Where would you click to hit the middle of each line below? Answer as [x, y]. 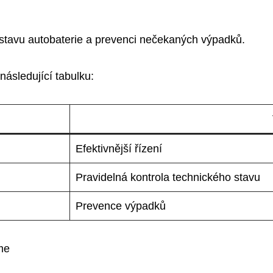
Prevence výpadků [121, 206]
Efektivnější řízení [119, 148]
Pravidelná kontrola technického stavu [168, 177]
